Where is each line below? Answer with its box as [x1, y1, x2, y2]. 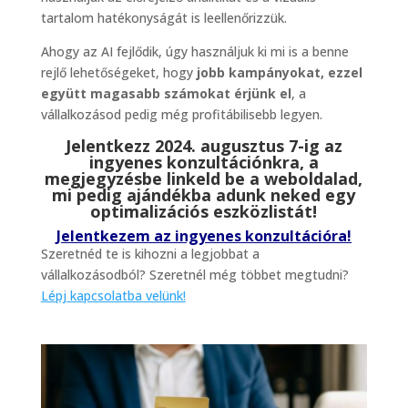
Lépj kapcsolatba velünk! [40, 287, 186, 305]
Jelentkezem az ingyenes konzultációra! [56, 226, 352, 247]
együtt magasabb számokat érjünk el [40, 85, 291, 103]
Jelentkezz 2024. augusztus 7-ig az [65, 135, 342, 158]
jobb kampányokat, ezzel [196, 64, 362, 82]
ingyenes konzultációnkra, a [88, 151, 319, 174]
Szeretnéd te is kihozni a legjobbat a [40, 245, 260, 263]
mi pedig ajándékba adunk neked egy [52, 184, 356, 207]
